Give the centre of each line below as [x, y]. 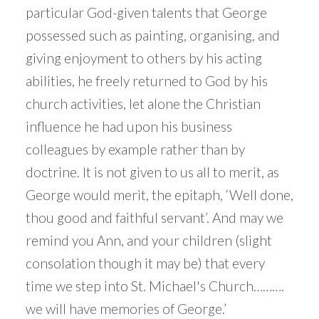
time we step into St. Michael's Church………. [155, 286]
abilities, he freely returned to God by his [146, 81]
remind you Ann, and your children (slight [148, 241]
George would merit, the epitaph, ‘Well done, [159, 195]
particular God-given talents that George [146, 13]
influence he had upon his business [129, 127]
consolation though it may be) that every [145, 263]
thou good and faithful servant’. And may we [154, 218]
